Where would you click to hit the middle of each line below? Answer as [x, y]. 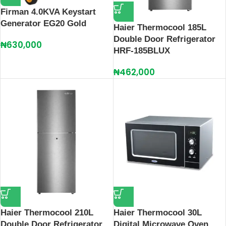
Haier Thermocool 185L [160, 28]
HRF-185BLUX [142, 51]
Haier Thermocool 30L [157, 213]
